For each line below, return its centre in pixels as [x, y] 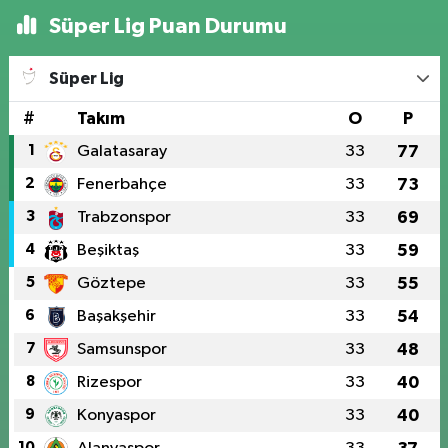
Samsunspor [121, 350]
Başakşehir [116, 317]
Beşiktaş [107, 251]
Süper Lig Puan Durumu [165, 26]
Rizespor [109, 383]
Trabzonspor [123, 218]
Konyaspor [116, 416]
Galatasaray [121, 152]
